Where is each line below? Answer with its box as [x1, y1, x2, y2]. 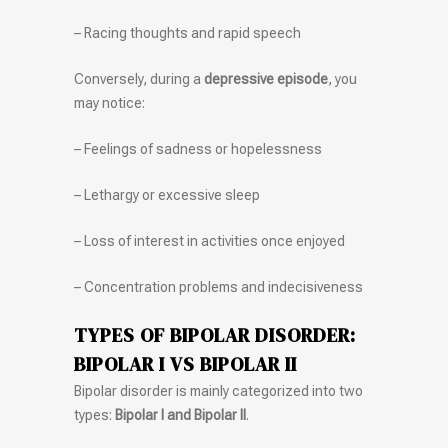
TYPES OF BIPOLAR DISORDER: [74, 322, 356, 349]
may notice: [74, 95, 145, 112]
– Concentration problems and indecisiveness [74, 279, 363, 296]
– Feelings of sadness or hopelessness [74, 141, 322, 158]
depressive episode [204, 71, 328, 88]
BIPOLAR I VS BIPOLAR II [74, 351, 297, 378]
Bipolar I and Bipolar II [115, 407, 246, 424]
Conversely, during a [74, 71, 204, 88]
